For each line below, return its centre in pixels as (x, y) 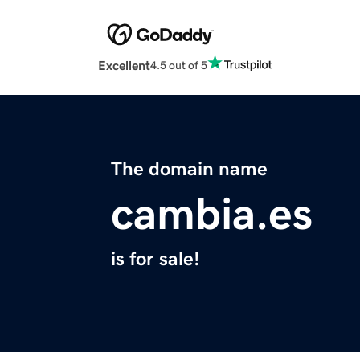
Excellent (124, 65)
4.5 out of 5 (179, 65)
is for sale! (155, 259)
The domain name (189, 169)
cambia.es (212, 214)
